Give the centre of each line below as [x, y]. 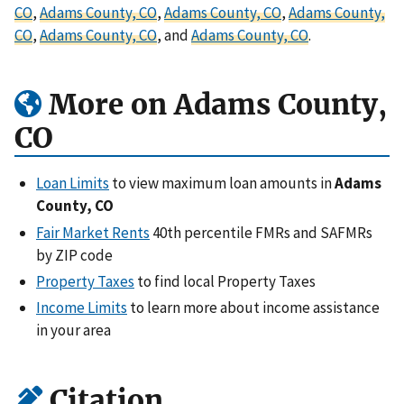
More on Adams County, [214, 105]
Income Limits [82, 307]
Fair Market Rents [93, 232]
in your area [73, 330]
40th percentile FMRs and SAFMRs [261, 232]
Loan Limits [73, 184]
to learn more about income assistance [253, 307]
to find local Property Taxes [225, 281]
